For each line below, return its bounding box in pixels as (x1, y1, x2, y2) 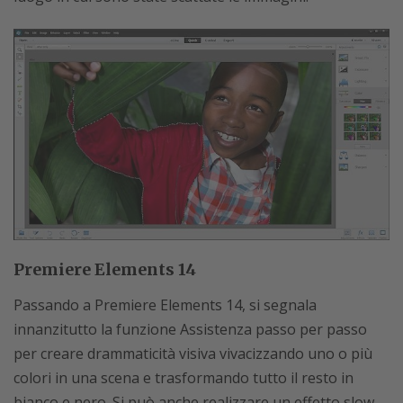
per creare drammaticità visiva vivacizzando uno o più (13, 344, 372, 364)
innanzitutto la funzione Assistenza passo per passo (13, 319, 367, 340)
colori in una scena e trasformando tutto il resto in (13, 368, 354, 389)
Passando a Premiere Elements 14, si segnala (13, 295, 317, 316)
